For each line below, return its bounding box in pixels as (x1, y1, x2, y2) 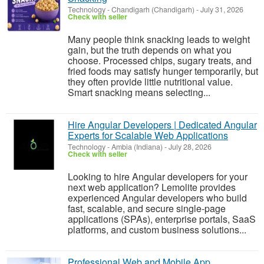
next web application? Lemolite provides (68, 180, 236, 194)
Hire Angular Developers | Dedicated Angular (68, 118, 257, 131)
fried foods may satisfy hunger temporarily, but (68, 64, 258, 78)
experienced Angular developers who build (68, 191, 247, 204)
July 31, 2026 (199, 4, 243, 15)
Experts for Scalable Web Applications (68, 128, 228, 142)
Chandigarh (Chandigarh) (111, 4, 194, 15)
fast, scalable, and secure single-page (68, 202, 226, 215)
